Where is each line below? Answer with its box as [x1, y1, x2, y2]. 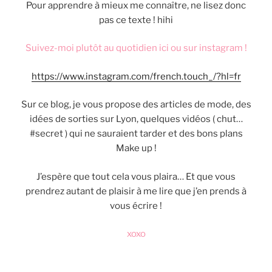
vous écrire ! [110, 200, 162, 211]
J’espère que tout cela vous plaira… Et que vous [36, 171, 236, 182]
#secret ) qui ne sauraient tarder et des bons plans [29, 128, 243, 140]
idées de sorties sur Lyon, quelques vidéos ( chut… [29, 114, 243, 125]
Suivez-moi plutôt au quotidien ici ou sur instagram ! [25, 42, 247, 54]
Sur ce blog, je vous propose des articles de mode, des [21, 99, 251, 110]
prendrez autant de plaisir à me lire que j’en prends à [25, 185, 246, 197]
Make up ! [115, 143, 157, 154]
